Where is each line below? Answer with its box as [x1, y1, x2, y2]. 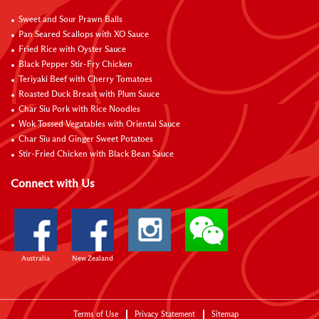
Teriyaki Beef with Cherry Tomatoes [19, 75, 152, 84]
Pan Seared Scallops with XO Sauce [19, 31, 149, 39]
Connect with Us [11, 178, 95, 189]
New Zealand [72, 255, 113, 262]
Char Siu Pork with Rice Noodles [19, 105, 140, 114]
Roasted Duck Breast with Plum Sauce [19, 90, 159, 99]
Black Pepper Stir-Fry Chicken [19, 61, 132, 69]
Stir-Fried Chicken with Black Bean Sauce [19, 150, 174, 159]
